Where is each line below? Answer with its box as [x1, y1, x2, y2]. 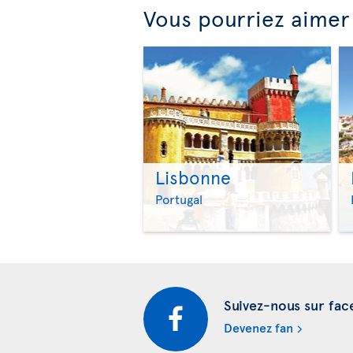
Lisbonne [155, 164, 231, 189]
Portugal [155, 189, 203, 207]
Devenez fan [224, 318, 293, 336]
